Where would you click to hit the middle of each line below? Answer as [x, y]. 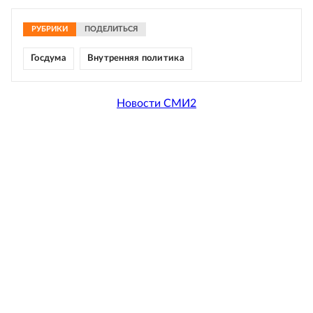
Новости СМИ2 [156, 103]
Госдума [49, 59]
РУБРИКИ [50, 29]
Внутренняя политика [136, 59]
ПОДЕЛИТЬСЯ [111, 29]
